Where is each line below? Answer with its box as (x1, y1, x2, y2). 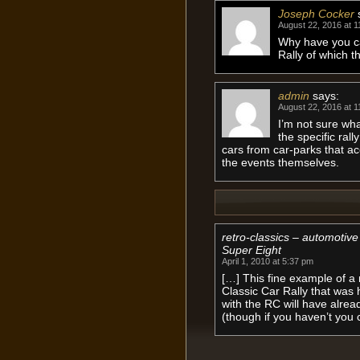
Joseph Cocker (277, 6, 354, 20)
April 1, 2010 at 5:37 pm (221, 256, 313, 267)
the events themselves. (221, 155, 339, 169)
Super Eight (221, 243, 281, 257)
